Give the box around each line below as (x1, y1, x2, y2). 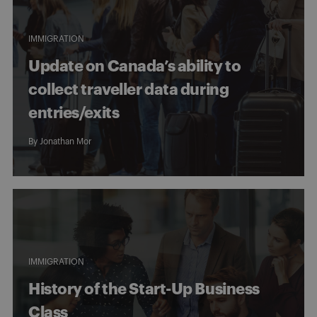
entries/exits (28, 105, 120, 121)
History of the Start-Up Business (28, 281, 260, 297)
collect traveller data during (28, 81, 229, 98)
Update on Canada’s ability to (28, 58, 241, 74)
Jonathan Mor (40, 137, 92, 146)
